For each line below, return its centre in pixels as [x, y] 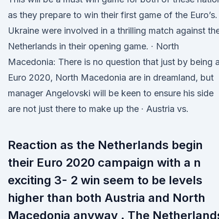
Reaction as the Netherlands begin [105, 145]
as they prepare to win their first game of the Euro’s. [113, 15]
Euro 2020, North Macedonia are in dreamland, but [111, 77]
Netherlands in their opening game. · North [93, 46]
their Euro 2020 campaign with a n [104, 163]
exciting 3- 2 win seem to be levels [105, 180]
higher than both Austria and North [107, 198]
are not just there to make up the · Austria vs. [98, 109]
